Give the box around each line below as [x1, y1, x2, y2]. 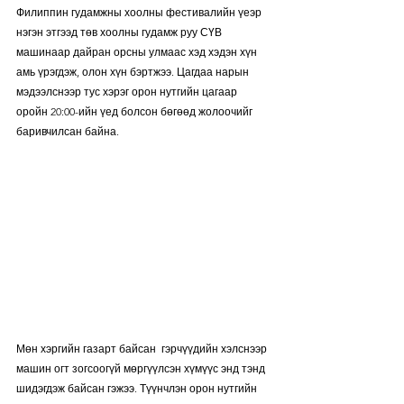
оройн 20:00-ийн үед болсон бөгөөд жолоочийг [16, 105, 255, 118]
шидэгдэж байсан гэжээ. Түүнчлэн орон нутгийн [16, 381, 260, 396]
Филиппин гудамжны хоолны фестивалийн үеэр [16, 5, 264, 19]
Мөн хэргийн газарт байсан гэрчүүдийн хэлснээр [16, 342, 270, 356]
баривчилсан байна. [16, 124, 122, 138]
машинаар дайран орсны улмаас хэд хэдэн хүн [16, 45, 260, 59]
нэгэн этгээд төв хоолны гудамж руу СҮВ [16, 25, 225, 39]
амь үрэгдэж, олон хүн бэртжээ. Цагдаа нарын [16, 65, 252, 78]
